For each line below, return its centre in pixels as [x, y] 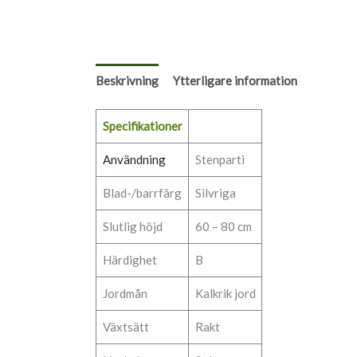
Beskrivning [127, 80]
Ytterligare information [235, 80]
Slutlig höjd [132, 227]
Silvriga [215, 193]
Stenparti [220, 160]
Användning [134, 160]
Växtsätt [126, 327]
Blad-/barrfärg [142, 193]
